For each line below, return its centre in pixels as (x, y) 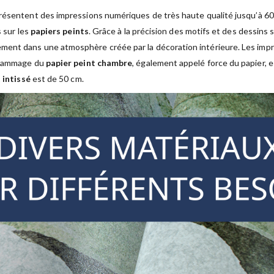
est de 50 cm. (57, 79)
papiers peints (59, 31)
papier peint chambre (89, 63)
